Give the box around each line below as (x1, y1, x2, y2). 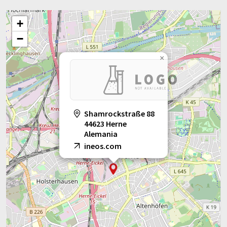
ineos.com (84, 141, 122, 152)
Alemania (84, 129, 118, 139)
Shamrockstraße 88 (84, 108, 155, 119)
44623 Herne (84, 119, 127, 129)
